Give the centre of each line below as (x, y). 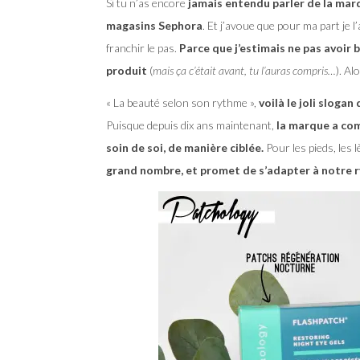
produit (127, 70)
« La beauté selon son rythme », (182, 102)
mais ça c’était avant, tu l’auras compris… (244, 70)
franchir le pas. (143, 47)
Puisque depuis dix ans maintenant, (191, 125)
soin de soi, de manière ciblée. (185, 147)
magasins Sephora (154, 25)
